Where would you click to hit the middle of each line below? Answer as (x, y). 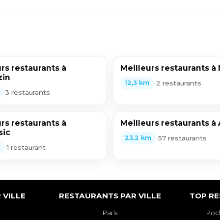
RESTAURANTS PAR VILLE (110, 196)
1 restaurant (26, 147)
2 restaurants (179, 83)
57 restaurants (182, 138)
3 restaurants (27, 92)
